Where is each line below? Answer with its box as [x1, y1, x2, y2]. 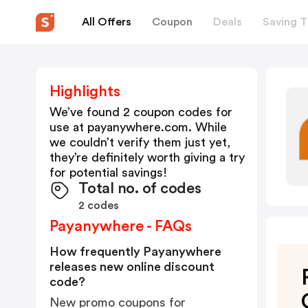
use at [49, 121, 87, 133]
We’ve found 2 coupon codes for [49, 106, 232, 118]
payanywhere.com [87, 121, 188, 133]
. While [188, 121, 227, 133]
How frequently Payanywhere [49, 245, 221, 258]
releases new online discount [49, 261, 214, 273]
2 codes [78, 200, 119, 211]
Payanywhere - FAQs [49, 219, 192, 234]
